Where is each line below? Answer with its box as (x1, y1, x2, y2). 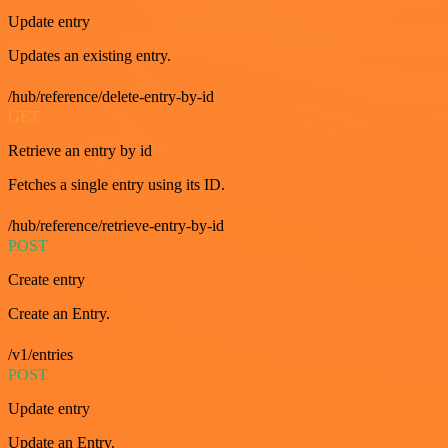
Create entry (8, 270, 85, 288)
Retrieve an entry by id (8, 141, 152, 159)
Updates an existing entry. (8, 46, 171, 64)
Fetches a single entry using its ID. (8, 175, 225, 193)
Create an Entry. (8, 304, 110, 322)
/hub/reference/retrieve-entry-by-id (8, 216, 224, 234)
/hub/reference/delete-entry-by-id (8, 87, 214, 105)
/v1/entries (8, 345, 73, 363)
